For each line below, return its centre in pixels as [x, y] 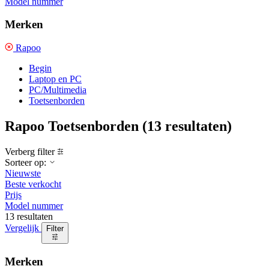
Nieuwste [23, 173]
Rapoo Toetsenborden [72, 126]
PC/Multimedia [58, 89]
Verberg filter [30, 151]
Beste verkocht [33, 184]
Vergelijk [23, 228]
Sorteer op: [27, 162]
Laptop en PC [55, 79]
